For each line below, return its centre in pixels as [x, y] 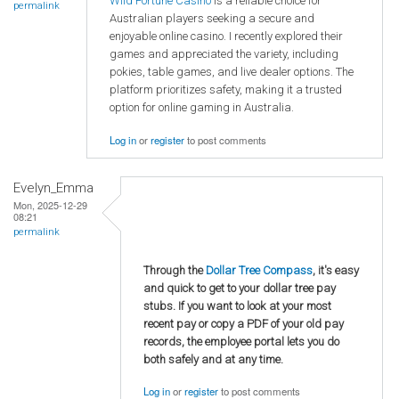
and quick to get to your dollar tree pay [240, 288]
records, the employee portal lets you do [241, 341]
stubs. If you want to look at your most [237, 305]
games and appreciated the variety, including [224, 54]
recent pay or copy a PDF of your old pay [244, 323]
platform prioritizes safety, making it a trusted [226, 90]
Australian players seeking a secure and [212, 18]
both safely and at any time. [213, 359]
